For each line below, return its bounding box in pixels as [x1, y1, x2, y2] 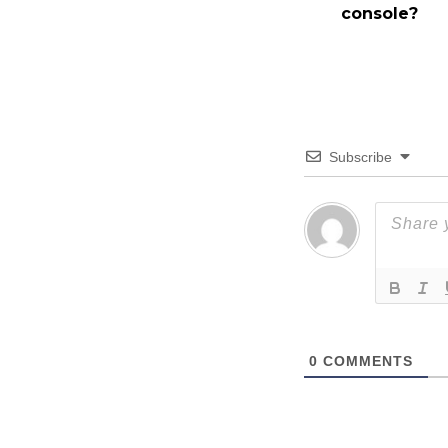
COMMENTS [318, 353, 413, 369]
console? [341, 4, 418, 23]
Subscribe [329, 149, 392, 165]
